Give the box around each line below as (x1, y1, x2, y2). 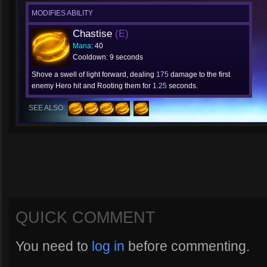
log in (92, 238, 125, 254)
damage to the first (169, 70, 230, 79)
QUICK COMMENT (15, 208, 156, 226)
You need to (15, 238, 92, 254)
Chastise (73, 28, 115, 39)
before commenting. (125, 238, 250, 254)
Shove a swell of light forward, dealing (32, 70, 156, 79)
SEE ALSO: (29, 104, 65, 112)
